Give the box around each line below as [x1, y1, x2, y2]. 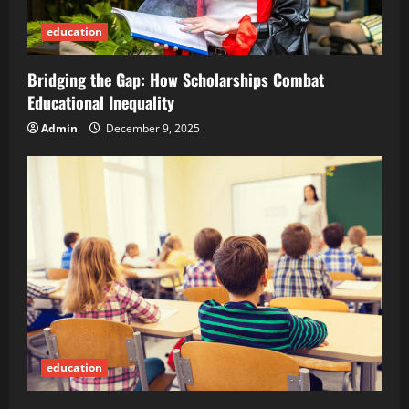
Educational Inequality [27, 90, 174, 115]
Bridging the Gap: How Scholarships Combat [27, 68, 324, 92]
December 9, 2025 [103, 121, 200, 137]
